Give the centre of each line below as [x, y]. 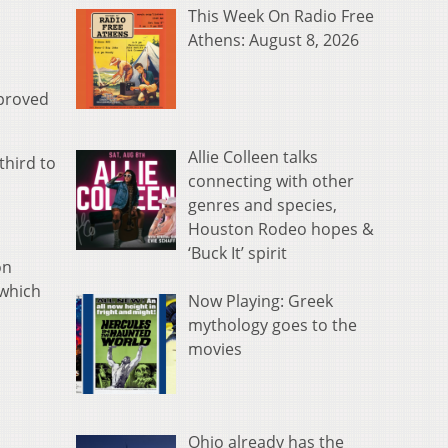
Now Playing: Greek [260, 301]
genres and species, [262, 205]
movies [215, 349]
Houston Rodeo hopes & [281, 229]
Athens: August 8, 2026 [273, 40]
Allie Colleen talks [253, 157]
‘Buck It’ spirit [237, 253]
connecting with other [271, 181]
